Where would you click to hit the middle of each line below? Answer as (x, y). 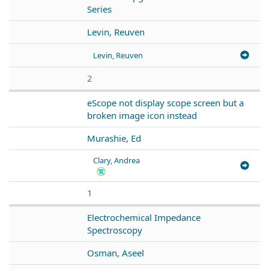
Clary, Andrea (116, 160)
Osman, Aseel (116, 252)
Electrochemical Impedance (144, 217)
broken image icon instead (142, 115)
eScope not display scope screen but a (165, 102)
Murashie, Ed (114, 138)
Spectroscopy (115, 230)
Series (99, 9)
